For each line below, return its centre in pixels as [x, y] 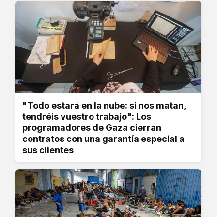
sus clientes [48, 150]
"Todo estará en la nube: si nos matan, [104, 105]
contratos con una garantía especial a [103, 139]
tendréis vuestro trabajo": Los [87, 116]
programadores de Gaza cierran [92, 127]
